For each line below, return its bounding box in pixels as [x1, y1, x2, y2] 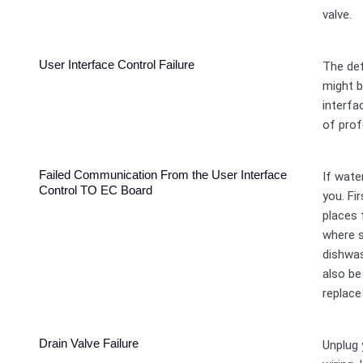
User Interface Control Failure [39, 58, 195, 72]
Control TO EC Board [39, 183, 153, 198]
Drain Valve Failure [39, 336, 139, 351]
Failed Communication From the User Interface [39, 168, 288, 182]
